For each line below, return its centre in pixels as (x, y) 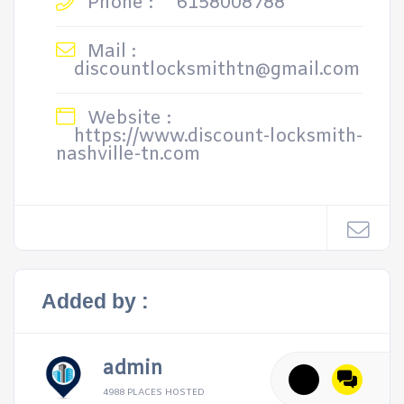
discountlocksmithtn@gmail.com (217, 70)
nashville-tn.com (128, 155)
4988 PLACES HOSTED (154, 393)
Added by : (95, 301)
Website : (127, 119)
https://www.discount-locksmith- (218, 137)
